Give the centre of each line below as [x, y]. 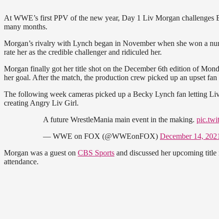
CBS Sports [96, 153]
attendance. [21, 162]
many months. [26, 27]
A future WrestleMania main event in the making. [120, 120]
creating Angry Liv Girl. [41, 103]
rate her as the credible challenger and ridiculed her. [83, 52]
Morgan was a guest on [41, 153]
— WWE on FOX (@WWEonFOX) [101, 136]
